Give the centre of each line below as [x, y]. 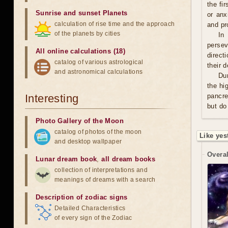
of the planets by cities [88, 34]
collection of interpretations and [101, 170]
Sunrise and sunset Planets [82, 13]
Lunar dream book [66, 159]
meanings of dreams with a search [105, 180]
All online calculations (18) [81, 51]
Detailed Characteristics [90, 208]
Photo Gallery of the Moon [80, 121]
